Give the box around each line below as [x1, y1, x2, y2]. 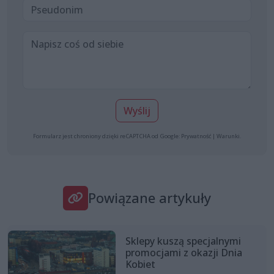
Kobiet [125, 257, 155, 271]
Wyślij [124, 103, 150, 117]
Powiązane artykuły [88, 188, 211, 207]
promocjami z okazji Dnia [125, 245, 242, 259]
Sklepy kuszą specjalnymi [125, 234, 241, 248]
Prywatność [181, 131, 211, 140]
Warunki [217, 131, 240, 140]
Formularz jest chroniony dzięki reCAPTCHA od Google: [33, 131, 181, 140]
